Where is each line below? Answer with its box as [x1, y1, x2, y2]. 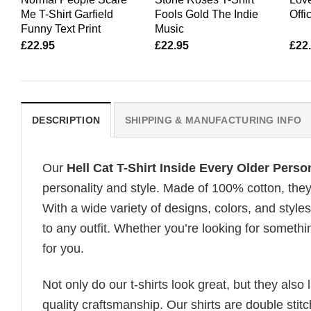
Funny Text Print [20, 22, 101, 35]
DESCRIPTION [32, 114, 101, 126]
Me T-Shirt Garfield [20, 7, 113, 20]
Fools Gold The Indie [155, 7, 259, 20]
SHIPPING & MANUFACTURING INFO [124, 114, 302, 126]
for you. [42, 241, 84, 255]
